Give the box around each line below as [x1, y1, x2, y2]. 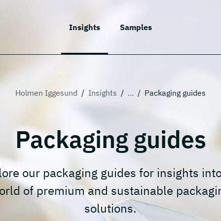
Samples [120, 22, 152, 33]
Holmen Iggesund [15, 88, 77, 98]
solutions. [84, 200, 137, 216]
